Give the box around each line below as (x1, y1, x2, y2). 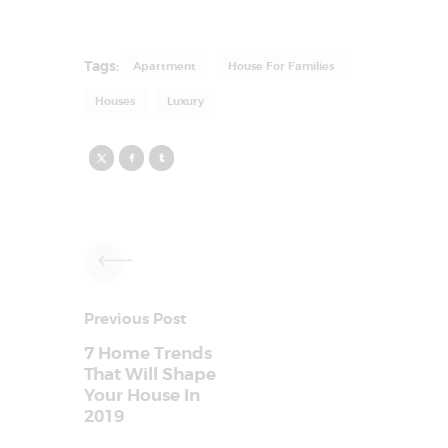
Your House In (84, 385, 200, 407)
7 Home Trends (84, 343, 212, 365)
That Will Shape (84, 364, 216, 386)
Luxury (167, 93, 205, 108)
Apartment (133, 59, 197, 74)
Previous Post (84, 310, 186, 329)
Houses (95, 93, 136, 108)
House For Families (228, 59, 335, 74)
